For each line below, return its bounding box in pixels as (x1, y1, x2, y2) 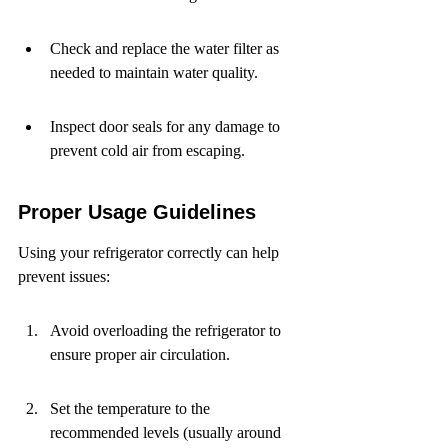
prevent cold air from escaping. (50, 142, 245, 159)
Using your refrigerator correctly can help (18, 244, 283, 261)
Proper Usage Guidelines (18, 201, 256, 223)
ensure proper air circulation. (50, 346, 230, 363)
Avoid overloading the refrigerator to (50, 322, 285, 339)
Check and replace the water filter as (50, 40, 283, 57)
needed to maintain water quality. (50, 64, 258, 81)
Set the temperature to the (50, 400, 214, 417)
